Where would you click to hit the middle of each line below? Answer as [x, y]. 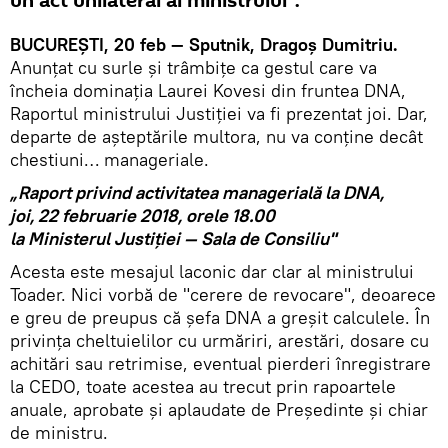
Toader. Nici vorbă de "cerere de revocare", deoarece [223, 294]
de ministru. [59, 432]
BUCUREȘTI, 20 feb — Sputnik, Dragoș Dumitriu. [204, 44]
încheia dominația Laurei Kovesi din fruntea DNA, [208, 90]
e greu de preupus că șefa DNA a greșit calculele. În [220, 317]
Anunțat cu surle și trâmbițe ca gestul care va [193, 67]
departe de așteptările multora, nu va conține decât [216, 136]
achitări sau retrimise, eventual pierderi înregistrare [220, 363]
